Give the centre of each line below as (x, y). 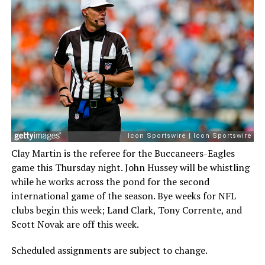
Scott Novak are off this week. (75, 224)
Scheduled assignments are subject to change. (109, 250)
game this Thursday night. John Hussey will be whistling (130, 167)
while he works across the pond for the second (110, 181)
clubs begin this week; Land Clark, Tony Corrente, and (126, 210)
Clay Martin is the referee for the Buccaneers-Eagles (123, 153)
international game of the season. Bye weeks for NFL (123, 195)
